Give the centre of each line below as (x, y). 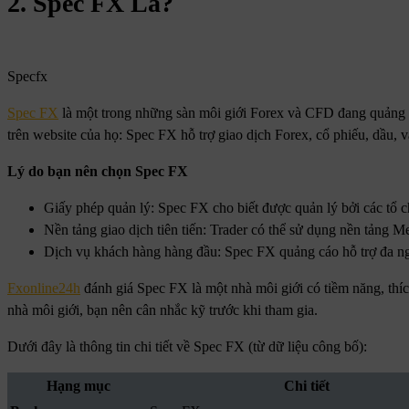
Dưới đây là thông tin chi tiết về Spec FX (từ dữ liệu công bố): (187, 347)
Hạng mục (78, 386)
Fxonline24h (44, 288)
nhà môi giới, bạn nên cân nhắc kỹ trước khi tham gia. (163, 310)
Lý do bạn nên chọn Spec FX (98, 172)
